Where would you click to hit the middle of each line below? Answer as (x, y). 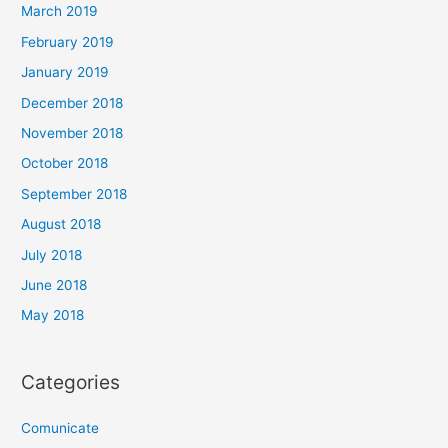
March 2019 (60, 11)
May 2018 (53, 315)
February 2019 (68, 41)
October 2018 (65, 163)
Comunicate (60, 427)
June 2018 (54, 284)
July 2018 (52, 254)
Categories (71, 381)
